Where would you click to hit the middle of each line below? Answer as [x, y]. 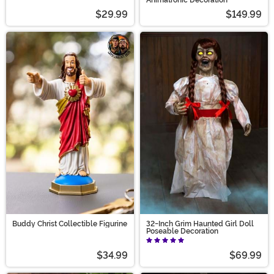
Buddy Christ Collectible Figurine [70, 224]
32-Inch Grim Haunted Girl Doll [200, 224]
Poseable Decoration [182, 231]
